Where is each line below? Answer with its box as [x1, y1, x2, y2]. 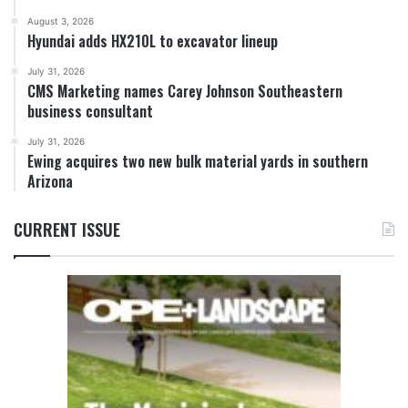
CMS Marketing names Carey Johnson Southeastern [27, 80, 342, 103]
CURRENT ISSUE [14, 218, 120, 242]
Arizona [27, 170, 73, 193]
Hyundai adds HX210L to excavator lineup [27, 30, 278, 53]
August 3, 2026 [27, 15, 94, 27]
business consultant [27, 100, 153, 123]
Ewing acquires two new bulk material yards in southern [27, 150, 368, 173]
